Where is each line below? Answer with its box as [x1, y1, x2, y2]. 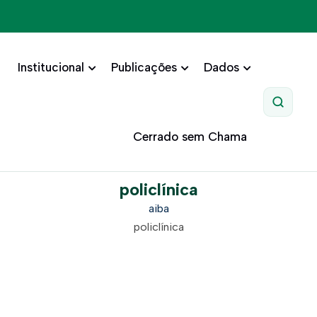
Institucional [17, 60, 84, 74]
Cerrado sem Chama [132, 129, 247, 144]
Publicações [110, 60, 177, 74]
